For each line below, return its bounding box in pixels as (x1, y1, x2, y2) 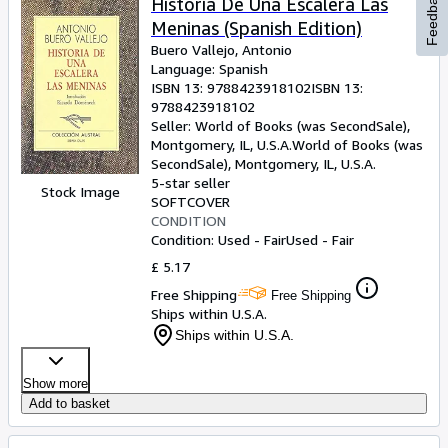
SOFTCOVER (151, 193, 230, 210)
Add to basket (29, 396, 110, 411)
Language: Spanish (151, 60, 268, 77)
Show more (23, 376, 88, 391)
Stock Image (40, 183, 120, 201)
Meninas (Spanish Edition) (151, 17, 362, 39)
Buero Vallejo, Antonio (151, 41, 292, 58)
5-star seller (151, 174, 230, 191)
